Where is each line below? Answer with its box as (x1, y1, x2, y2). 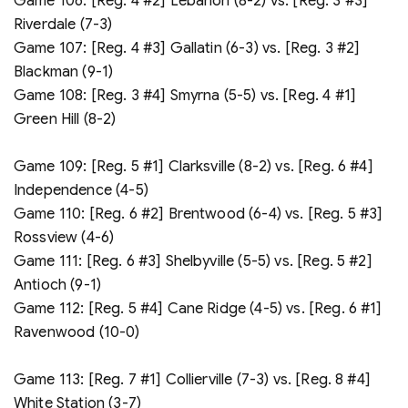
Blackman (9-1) (14, 62, 114, 81)
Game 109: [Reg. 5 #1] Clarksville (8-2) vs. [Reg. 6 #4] (14, 157, 373, 176)
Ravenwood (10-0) (14, 322, 140, 342)
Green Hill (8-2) (14, 109, 117, 128)
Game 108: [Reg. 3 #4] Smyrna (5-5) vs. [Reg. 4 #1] (14, 86, 357, 105)
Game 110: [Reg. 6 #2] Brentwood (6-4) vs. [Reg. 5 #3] (14, 204, 383, 223)
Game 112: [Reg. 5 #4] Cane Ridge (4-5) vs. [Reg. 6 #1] (14, 299, 382, 318)
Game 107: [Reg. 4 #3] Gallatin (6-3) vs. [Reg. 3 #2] (14, 38, 361, 57)
